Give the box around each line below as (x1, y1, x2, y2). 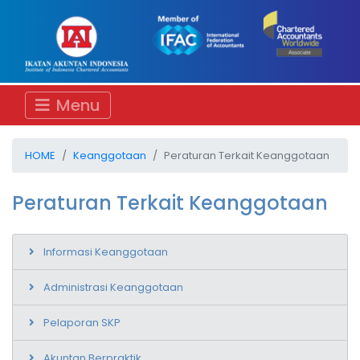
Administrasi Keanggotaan (43, 279, 183, 295)
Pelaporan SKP (43, 314, 121, 330)
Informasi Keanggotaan (43, 243, 168, 260)
